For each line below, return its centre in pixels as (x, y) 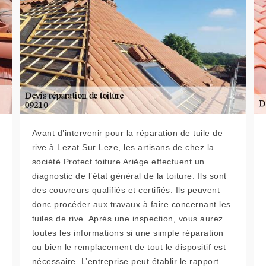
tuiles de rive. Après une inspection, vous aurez (127, 218)
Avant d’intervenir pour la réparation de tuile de (127, 133)
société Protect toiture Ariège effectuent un (118, 161)
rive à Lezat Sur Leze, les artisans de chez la (123, 147)
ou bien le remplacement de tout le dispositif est (129, 247)
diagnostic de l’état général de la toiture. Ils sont (129, 176)
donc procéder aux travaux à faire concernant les (131, 204)
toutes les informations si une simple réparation (128, 233)
